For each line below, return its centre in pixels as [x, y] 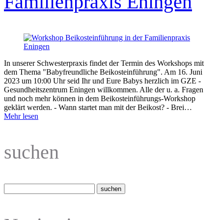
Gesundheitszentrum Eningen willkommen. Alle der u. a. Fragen [104, 89]
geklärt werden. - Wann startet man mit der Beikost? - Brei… [98, 107]
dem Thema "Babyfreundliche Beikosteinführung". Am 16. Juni [103, 72]
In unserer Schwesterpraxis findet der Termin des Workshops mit [104, 63]
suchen [31, 152]
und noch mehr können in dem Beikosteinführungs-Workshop [100, 98]
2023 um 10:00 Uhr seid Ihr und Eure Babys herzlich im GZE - [102, 81]
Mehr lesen [21, 116]
